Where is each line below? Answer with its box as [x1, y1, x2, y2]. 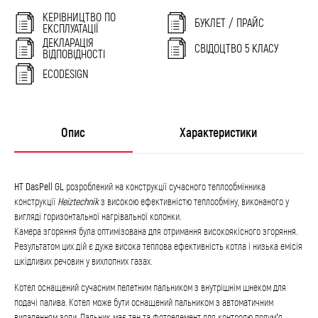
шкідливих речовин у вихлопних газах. [14, 255, 152, 267]
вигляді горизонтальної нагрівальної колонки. [14, 210, 181, 222]
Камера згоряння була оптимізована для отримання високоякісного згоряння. [14, 225, 297, 237]
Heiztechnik [57, 195, 99, 207]
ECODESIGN [43, 67, 89, 80]
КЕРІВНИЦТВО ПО [43, 10, 116, 23]
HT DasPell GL [14, 180, 64, 192]
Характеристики [179, 124, 257, 140]
